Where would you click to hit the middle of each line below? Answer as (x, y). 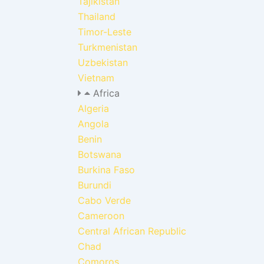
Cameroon (101, 215)
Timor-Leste (105, 32)
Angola (93, 123)
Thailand (97, 16)
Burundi (95, 185)
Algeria (93, 108)
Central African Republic (132, 231)
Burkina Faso (106, 169)
